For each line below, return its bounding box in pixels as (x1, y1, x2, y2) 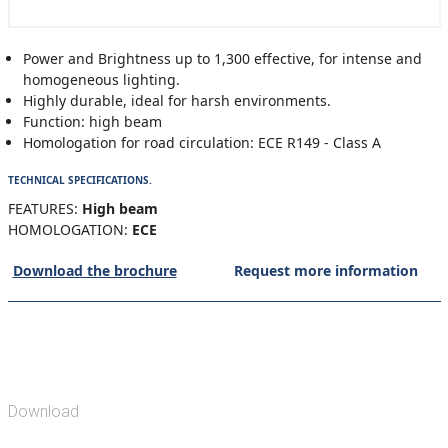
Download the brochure (12, 261, 177, 280)
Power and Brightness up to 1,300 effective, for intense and (22, 49, 422, 68)
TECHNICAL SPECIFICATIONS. (7, 173, 152, 187)
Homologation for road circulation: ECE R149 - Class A (22, 133, 381, 152)
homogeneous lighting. (22, 70, 180, 89)
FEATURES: (7, 199, 78, 218)
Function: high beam (22, 112, 162, 131)
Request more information (234, 261, 418, 280)
